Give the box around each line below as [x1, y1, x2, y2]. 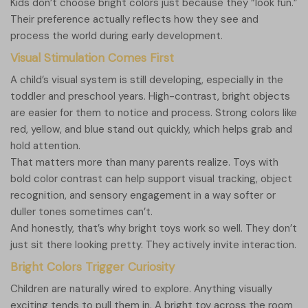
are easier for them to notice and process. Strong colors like [10, 106, 297, 120]
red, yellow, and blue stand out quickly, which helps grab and [10, 122, 292, 137]
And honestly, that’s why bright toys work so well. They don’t [10, 221, 297, 236]
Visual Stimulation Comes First [10, 50, 174, 66]
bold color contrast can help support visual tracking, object [10, 172, 292, 186]
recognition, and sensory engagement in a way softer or [10, 188, 276, 203]
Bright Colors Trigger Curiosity [10, 259, 175, 275]
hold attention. [10, 139, 80, 153]
